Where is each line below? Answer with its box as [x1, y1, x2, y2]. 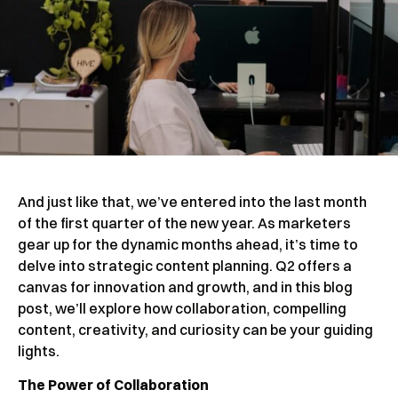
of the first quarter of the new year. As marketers [18, 214, 351, 232]
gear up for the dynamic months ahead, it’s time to [18, 235, 358, 253]
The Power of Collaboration [18, 376, 209, 394]
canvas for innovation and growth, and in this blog [18, 278, 353, 296]
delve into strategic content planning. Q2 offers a [18, 257, 352, 275]
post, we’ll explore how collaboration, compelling [18, 299, 346, 317]
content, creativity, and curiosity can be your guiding [18, 321, 373, 338]
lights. [18, 342, 60, 360]
